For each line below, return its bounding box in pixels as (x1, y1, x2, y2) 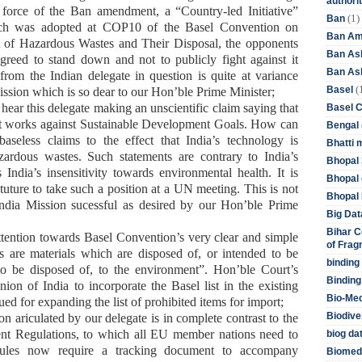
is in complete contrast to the (151, 310, 299, 325)
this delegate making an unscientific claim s (27, 100, 248, 115)
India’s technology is (186, 133, 299, 147)
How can (250, 116, 299, 131)
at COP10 (87, 19, 147, 34)
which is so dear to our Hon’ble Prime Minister (29, 84, 271, 99)
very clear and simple (183, 229, 299, 244)
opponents (246, 36, 299, 50)
